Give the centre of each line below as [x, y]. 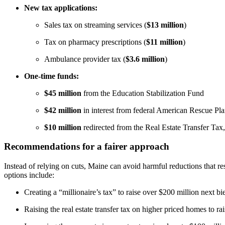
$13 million [165, 25]
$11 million [164, 42]
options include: [29, 175]
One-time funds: [51, 76]
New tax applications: [61, 8]
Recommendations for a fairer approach [87, 147]
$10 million [63, 127]
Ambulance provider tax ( [85, 59]
